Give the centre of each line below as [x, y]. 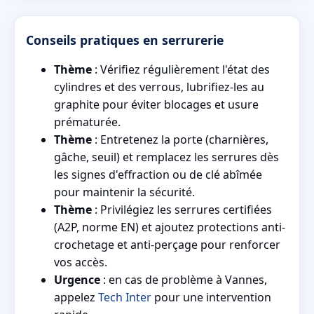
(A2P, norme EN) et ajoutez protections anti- [170, 227]
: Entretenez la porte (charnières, [180, 139]
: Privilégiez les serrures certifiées [182, 209]
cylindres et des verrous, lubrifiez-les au [159, 87]
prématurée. [87, 122]
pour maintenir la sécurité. [124, 192]
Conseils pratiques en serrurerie [125, 40]
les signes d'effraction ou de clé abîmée [158, 174]
